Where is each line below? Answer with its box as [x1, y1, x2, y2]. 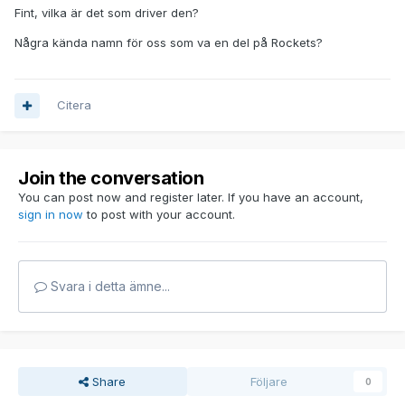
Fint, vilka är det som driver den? [14, 5, 199, 21]
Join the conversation [18, 167, 204, 190]
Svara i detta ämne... [47, 278, 170, 295]
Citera [57, 98, 91, 113]
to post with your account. [83, 207, 235, 222]
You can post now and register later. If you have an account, [18, 190, 363, 205]
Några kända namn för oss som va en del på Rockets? [14, 35, 323, 51]
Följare [250, 374, 287, 390]
